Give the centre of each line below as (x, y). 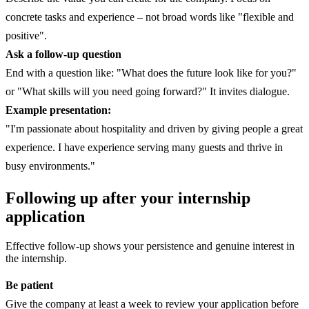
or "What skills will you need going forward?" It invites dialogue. (148, 92)
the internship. (36, 259)
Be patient (29, 286)
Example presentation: (58, 110)
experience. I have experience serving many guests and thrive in (144, 148)
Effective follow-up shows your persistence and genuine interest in (150, 246)
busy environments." (50, 166)
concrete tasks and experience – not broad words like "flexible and (150, 17)
